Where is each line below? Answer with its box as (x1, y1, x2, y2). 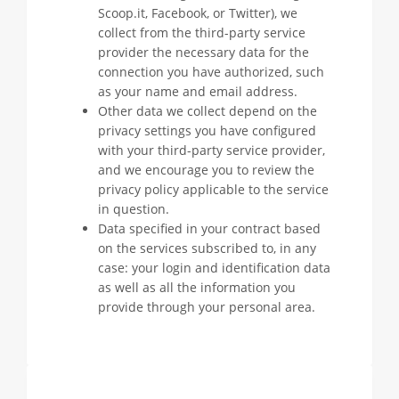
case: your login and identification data (98, 259, 330, 276)
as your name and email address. (98, 83, 297, 100)
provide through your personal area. (98, 298, 315, 315)
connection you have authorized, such (98, 63, 324, 80)
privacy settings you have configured (98, 122, 316, 139)
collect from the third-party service (98, 24, 305, 41)
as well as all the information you (98, 279, 296, 296)
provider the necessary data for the (98, 44, 309, 61)
